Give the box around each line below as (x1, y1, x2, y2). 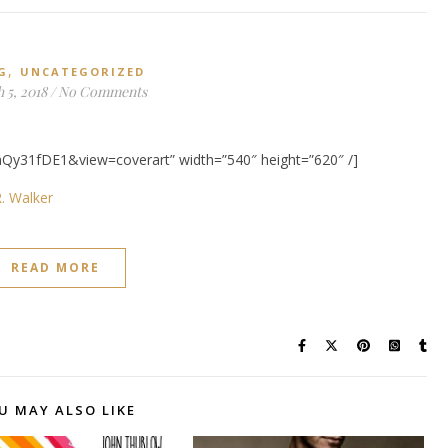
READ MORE (11, 258, 100, 276)
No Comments (58, 81, 147, 101)
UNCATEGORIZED (20, 63, 145, 79)
